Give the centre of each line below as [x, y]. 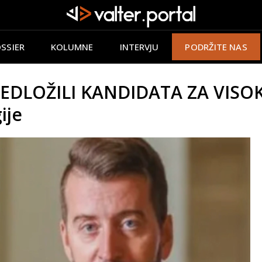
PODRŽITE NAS [216, 46]
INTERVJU [139, 46]
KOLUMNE [72, 46]
